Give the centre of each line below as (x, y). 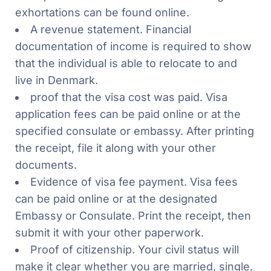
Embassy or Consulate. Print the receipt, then (133, 215)
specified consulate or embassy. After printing (135, 131)
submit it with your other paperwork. (109, 232)
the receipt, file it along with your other (116, 148)
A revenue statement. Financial (111, 29)
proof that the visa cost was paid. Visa (129, 97)
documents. (46, 165)
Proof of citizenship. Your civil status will (135, 249)
